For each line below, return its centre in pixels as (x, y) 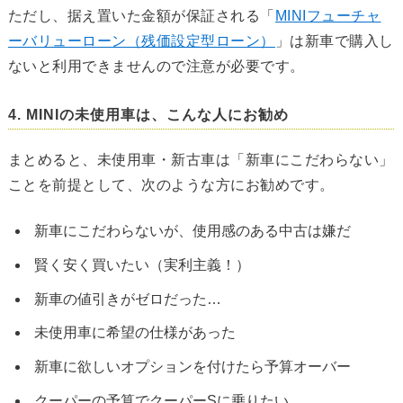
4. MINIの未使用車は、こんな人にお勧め (148, 115)
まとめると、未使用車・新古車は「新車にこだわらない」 (201, 160)
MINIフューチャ (328, 16)
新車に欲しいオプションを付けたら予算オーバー (192, 367)
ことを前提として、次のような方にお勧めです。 (171, 185)
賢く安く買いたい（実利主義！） (142, 264)
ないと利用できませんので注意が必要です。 (156, 67)
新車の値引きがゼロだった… (127, 299)
